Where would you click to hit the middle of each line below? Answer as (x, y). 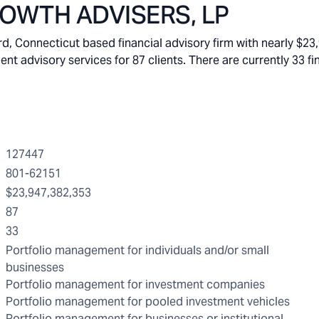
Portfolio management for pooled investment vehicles (148, 302)
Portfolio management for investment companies (135, 284)
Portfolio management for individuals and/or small (137, 250)
